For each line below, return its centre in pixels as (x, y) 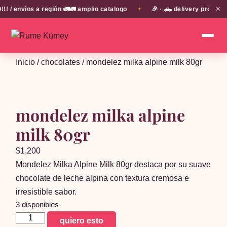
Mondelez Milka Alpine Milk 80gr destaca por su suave (113, 164)
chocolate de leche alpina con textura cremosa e (103, 178)
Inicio (26, 62)
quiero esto (82, 221)
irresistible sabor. (46, 192)
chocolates (61, 62)
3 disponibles (37, 205)
